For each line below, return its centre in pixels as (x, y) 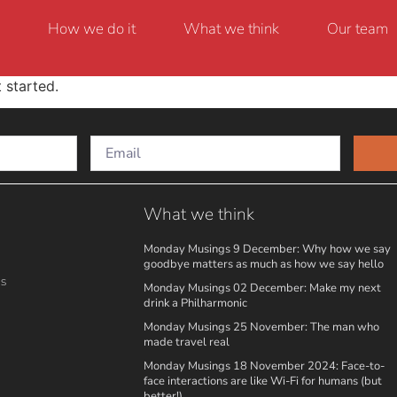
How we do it (91, 29)
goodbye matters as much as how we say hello (264, 264)
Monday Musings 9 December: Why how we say (267, 249)
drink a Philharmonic (195, 303)
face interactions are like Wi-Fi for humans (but (263, 381)
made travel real (187, 342)
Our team (357, 29)
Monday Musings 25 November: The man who (261, 327)
